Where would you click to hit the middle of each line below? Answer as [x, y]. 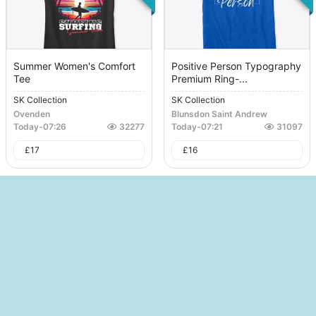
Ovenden [32, 114]
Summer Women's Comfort [74, 66]
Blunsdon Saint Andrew [219, 114]
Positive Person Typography [236, 66]
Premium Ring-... [209, 79]
